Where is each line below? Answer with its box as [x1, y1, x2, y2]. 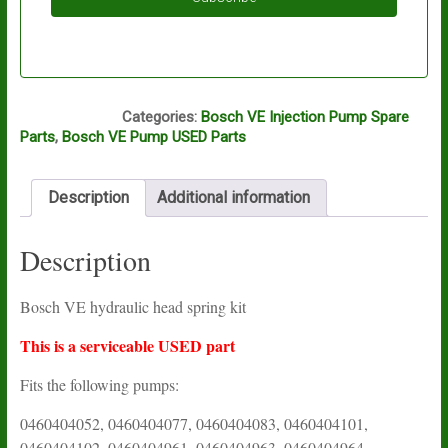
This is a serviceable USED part [19, 334, 235, 358]
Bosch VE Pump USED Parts [61, 128, 246, 147]
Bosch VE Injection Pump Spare [200, 108, 409, 127]
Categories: [121, 108, 201, 127]
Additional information [156, 188, 310, 208]
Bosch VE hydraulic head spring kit [19, 296, 246, 318]
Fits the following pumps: [19, 374, 179, 396]
